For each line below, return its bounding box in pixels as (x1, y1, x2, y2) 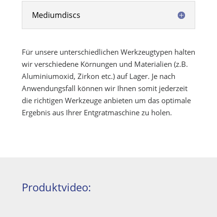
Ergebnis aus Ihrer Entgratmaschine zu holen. (21, 108, 172, 117)
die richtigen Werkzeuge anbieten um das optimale (21, 95, 191, 105)
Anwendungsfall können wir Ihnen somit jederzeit (21, 83, 187, 93)
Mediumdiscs (31, 10, 80, 20)
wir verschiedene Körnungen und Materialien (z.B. (21, 59, 188, 69)
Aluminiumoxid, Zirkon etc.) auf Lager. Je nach (21, 71, 175, 81)
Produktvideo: (21, 180, 91, 194)
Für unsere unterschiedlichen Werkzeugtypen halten (21, 47, 195, 57)
